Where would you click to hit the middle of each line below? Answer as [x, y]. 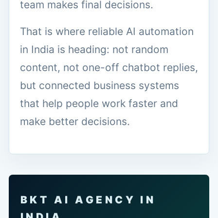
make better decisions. [75, 121]
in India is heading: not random [94, 49]
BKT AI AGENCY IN [88, 200]
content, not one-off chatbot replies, [109, 67]
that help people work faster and [99, 103]
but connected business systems [100, 85]
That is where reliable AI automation [107, 31]
